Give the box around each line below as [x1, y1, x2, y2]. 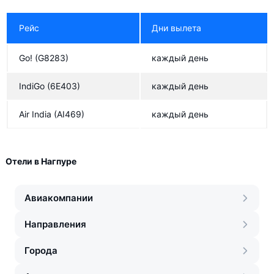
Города [24, 245, 57, 256]
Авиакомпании [24, 192, 93, 204]
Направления [24, 218, 86, 230]
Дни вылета [152, 23, 201, 33]
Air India [19, 109, 51, 119]
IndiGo [19, 81, 45, 91]
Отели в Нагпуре [6, 156, 76, 166]
